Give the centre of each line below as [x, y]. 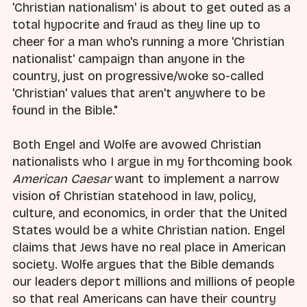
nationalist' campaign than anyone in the [128, 59]
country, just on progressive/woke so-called [138, 76]
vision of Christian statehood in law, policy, [134, 196]
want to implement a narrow [195, 179]
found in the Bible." [65, 111]
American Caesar [62, 179]
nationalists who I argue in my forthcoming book [152, 162]
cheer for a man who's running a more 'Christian [148, 42]
